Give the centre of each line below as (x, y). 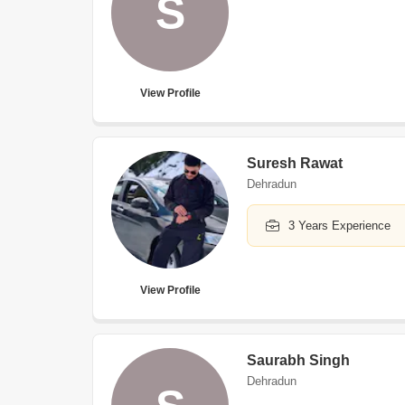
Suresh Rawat (295, 163)
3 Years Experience (339, 226)
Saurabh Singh (298, 360)
